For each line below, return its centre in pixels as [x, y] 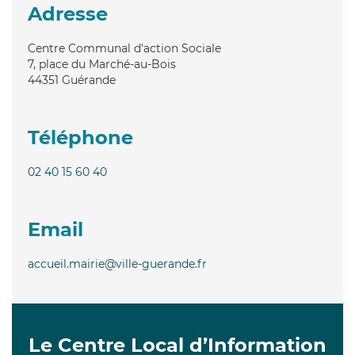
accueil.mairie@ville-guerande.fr [117, 263]
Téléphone [80, 137]
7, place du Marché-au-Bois [102, 64]
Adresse [68, 13]
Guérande [89, 80]
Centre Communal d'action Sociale [124, 48]
